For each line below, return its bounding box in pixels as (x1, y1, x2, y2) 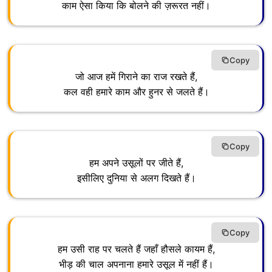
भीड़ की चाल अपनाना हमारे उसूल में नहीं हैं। (59, 258, 214, 271)
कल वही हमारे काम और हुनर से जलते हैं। (63, 86, 209, 98)
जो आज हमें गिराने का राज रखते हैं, (75, 70, 197, 83)
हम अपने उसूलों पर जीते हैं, (89, 157, 183, 169)
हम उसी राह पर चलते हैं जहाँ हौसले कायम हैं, (58, 243, 215, 256)
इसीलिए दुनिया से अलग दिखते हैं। (76, 172, 196, 185)
